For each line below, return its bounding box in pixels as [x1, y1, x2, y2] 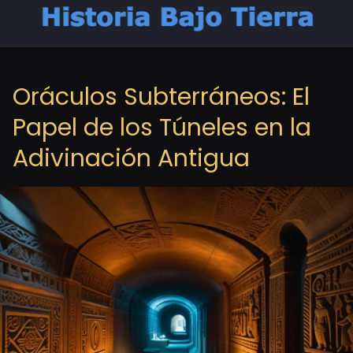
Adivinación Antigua [13, 142, 250, 175]
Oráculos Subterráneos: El [13, 80, 310, 113]
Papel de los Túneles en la [13, 111, 311, 144]
